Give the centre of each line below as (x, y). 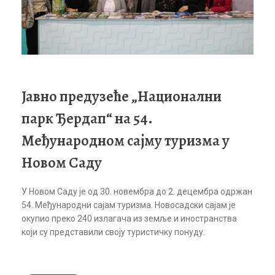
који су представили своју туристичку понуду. (113, 232)
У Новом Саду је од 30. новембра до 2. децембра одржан (137, 192)
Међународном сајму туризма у (126, 140)
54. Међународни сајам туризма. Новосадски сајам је (129, 205)
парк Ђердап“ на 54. (87, 118)
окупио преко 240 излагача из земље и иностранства (129, 219)
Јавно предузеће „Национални (122, 96)
